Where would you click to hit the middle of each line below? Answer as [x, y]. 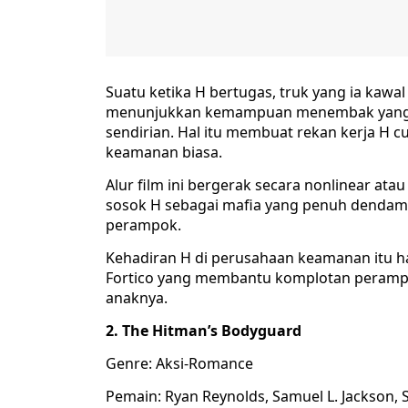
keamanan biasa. [164, 153]
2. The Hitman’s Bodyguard [204, 331]
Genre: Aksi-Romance [179, 364]
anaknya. [137, 298]
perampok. [143, 225]
